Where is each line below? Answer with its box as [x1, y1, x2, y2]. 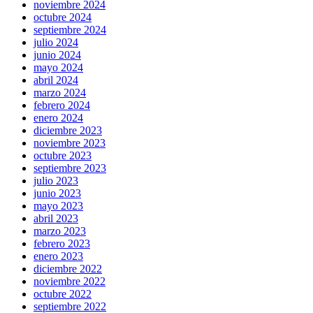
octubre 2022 [34, 288, 92, 300]
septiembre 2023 [34, 162, 106, 175]
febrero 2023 [34, 238, 90, 250]
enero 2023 [34, 250, 83, 263]
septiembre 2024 [34, 24, 106, 36]
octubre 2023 [34, 150, 92, 162]
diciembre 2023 [34, 124, 102, 137]
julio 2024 [34, 36, 78, 49]
